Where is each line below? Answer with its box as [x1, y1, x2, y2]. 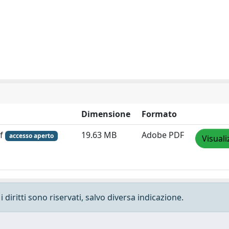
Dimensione [81, 108, 130, 120]
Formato [142, 108, 177, 120]
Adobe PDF [142, 129, 184, 141]
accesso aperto [9, 131, 54, 140]
